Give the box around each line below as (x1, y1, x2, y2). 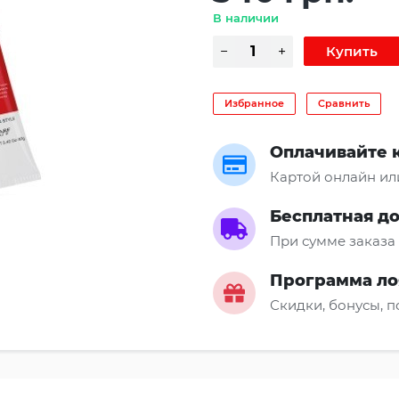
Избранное (224, 96, 284, 110)
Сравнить (318, 96, 370, 110)
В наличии (213, 10, 279, 25)
